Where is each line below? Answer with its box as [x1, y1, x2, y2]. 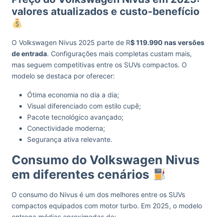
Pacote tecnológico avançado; [27, 113, 124, 121]
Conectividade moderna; [27, 124, 105, 132]
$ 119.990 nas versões [130, 38, 204, 46]
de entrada [12, 49, 47, 58]
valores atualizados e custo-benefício [12, 5, 200, 17]
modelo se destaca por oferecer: [12, 72, 115, 80]
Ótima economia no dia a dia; [27, 91, 119, 99]
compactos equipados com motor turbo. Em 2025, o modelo [12, 201, 202, 210]
